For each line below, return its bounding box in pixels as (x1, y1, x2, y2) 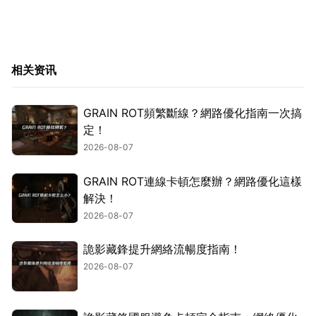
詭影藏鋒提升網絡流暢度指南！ (83, 242, 241, 257)
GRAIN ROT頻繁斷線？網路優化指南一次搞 (83, 106, 302, 121)
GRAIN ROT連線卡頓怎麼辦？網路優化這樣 (83, 174, 302, 188)
